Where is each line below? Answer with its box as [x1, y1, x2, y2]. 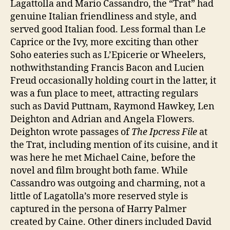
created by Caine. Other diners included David [10, 216, 212, 228]
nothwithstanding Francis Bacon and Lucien [10, 62, 204, 74]
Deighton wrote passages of [10, 126, 131, 138]
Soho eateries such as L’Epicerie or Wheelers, [10, 49, 206, 61]
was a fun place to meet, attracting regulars [10, 87, 198, 100]
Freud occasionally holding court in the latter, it [10, 74, 216, 87]
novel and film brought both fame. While [10, 164, 188, 177]
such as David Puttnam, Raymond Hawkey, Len [10, 100, 215, 112]
